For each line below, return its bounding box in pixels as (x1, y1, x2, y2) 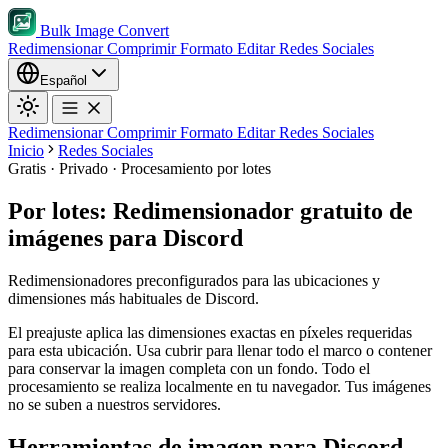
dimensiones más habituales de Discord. (8, 289, 259, 307)
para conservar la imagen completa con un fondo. (8, 359, 322, 377)
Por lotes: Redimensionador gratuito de (8, 197, 413, 224)
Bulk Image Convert (40, 22, 169, 39)
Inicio (8, 142, 44, 159)
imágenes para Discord (8, 224, 243, 251)
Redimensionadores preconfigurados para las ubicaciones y (8, 271, 380, 289)
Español (40, 73, 87, 88)
